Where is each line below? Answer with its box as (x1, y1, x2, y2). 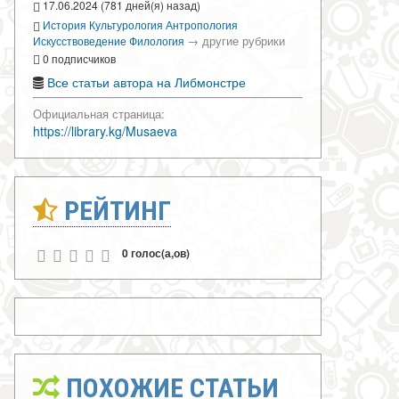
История (43, 16, 86, 32)
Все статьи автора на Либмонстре (47, 73, 246, 92)
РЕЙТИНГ (58, 195, 171, 227)
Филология (129, 32, 184, 48)
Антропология (166, 16, 238, 32)
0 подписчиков (40, 50, 116, 66)
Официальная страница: (33, 105, 165, 123)
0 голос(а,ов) (122, 245, 190, 262)
